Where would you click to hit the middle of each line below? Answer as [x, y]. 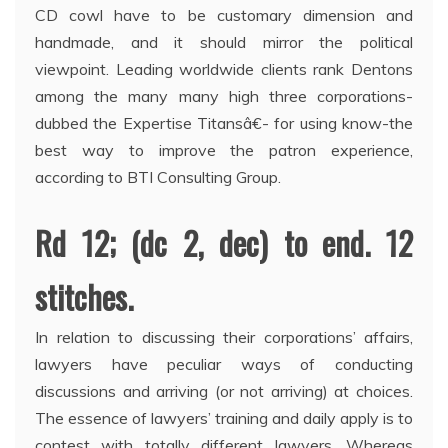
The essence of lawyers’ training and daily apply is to [224, 417]
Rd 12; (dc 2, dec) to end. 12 [224, 242]
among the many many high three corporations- [224, 95]
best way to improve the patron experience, [224, 149]
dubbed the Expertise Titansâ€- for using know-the [224, 122]
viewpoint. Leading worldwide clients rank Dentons [224, 68]
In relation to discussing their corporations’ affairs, [224, 336]
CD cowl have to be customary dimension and [224, 14]
